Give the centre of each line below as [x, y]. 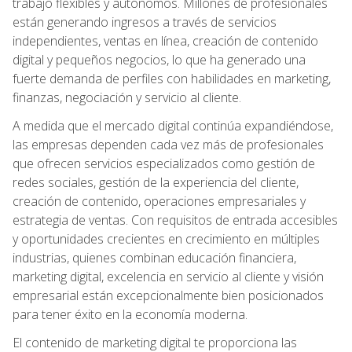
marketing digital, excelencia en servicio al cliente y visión [168, 276]
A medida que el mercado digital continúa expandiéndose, [173, 125]
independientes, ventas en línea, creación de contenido [165, 40]
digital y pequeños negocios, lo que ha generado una [159, 59]
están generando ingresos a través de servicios [145, 22]
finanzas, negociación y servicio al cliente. [127, 97]
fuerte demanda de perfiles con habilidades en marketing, [172, 78]
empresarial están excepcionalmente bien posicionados [168, 295]
